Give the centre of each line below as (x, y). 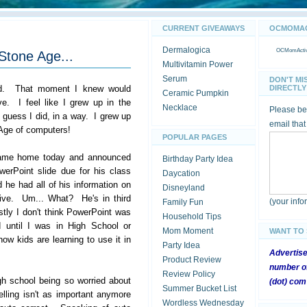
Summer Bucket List (199, 288)
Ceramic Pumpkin (196, 93)
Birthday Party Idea (198, 159)
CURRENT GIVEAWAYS (204, 28)
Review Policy (189, 274)
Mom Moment (188, 231)
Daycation (181, 173)
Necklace (180, 108)
